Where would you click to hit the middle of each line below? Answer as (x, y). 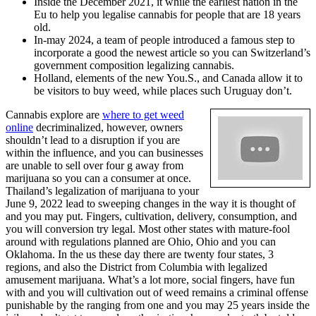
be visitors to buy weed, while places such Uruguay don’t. (163, 91)
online (19, 128)
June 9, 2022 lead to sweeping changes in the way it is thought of (151, 204)
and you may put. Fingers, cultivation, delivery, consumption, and (151, 217)
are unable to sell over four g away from (95, 166)
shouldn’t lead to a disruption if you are (93, 140)
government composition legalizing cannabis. (134, 66)
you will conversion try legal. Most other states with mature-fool (148, 229)
